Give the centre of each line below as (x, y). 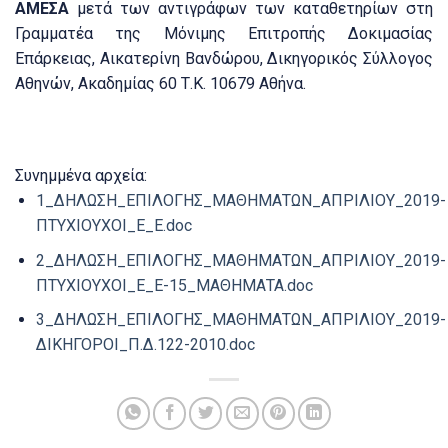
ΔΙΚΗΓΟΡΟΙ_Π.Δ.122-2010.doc (145, 345)
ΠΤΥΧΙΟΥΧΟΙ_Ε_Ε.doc (113, 225)
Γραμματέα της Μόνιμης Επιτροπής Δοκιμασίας (224, 34)
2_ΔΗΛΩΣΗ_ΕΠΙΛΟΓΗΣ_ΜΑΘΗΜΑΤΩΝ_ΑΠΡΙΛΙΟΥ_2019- (240, 260)
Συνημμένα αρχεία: (81, 175)
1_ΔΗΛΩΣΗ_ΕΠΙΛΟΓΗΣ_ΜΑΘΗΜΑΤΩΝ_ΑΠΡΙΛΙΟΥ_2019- (240, 200)
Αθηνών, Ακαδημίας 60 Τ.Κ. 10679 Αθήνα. (160, 84)
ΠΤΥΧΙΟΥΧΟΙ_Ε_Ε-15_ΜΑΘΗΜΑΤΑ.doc (174, 285)
